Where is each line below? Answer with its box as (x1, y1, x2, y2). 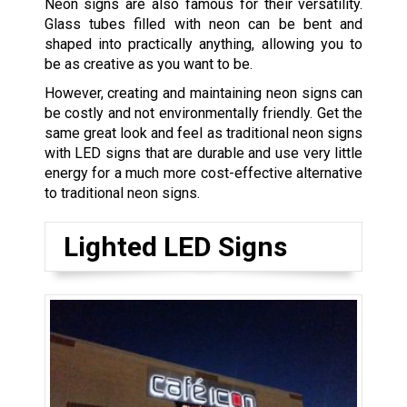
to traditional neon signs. (44, 184, 200, 203)
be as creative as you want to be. (44, 55, 253, 74)
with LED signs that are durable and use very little (44, 144, 363, 163)
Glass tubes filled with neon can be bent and (44, 15, 363, 34)
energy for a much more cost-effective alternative (44, 164, 363, 183)
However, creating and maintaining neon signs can (44, 84, 363, 103)
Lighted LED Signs (63, 231, 287, 263)
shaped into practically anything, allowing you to (44, 35, 363, 54)
